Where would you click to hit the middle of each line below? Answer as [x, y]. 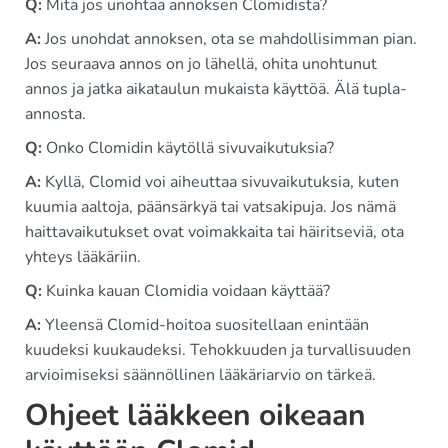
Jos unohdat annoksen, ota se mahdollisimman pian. [229, 39]
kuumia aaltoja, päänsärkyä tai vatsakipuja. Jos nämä [210, 207]
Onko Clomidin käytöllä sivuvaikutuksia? [188, 148]
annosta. [55, 114]
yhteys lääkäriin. [83, 257]
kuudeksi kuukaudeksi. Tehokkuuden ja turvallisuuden [218, 350]
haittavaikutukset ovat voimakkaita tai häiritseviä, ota [214, 232]
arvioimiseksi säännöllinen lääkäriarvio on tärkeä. [200, 375]
